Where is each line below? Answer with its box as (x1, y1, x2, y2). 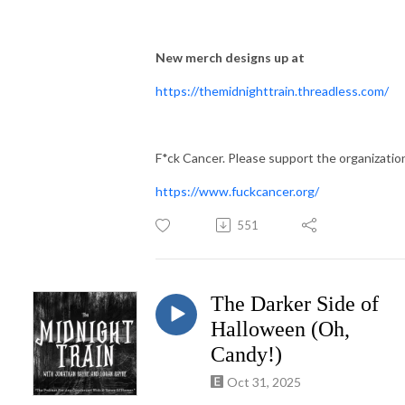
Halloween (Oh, (211, 316, 350, 341)
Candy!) (211, 342, 282, 366)
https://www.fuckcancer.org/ (155, 183, 319, 199)
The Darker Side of (211, 291, 379, 316)
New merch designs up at (155, 49, 305, 65)
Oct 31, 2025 (227, 373, 301, 390)
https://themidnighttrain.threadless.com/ (155, 82, 389, 99)
